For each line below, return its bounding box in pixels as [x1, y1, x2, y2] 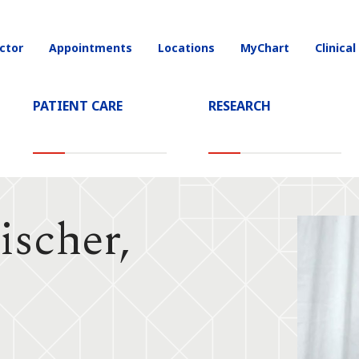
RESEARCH [208, 97, 271, 115]
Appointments [49, 40, 132, 55]
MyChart [240, 40, 289, 55]
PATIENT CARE [32, 97, 123, 115]
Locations [158, 40, 215, 55]
